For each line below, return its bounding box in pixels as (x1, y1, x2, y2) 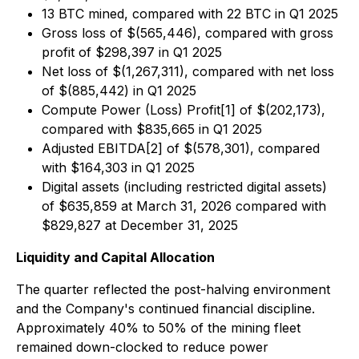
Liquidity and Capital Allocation (16, 249, 215, 265)
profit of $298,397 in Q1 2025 (42, 44, 222, 60)
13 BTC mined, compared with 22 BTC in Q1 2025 (42, 6, 338, 22)
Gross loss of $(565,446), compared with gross (42, 25, 333, 41)
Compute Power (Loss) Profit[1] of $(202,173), (42, 102, 325, 118)
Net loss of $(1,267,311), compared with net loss (42, 63, 334, 79)
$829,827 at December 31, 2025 (42, 217, 238, 233)
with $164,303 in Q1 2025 (42, 159, 195, 175)
